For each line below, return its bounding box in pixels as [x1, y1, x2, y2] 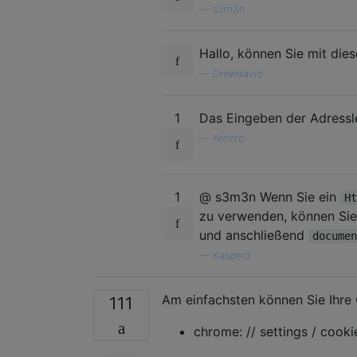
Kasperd [213, 249, 250, 261]
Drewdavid [213, 67, 263, 80]
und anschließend [199, 226, 308, 243]
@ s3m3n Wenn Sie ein [199, 188, 340, 205]
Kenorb [213, 131, 245, 144]
